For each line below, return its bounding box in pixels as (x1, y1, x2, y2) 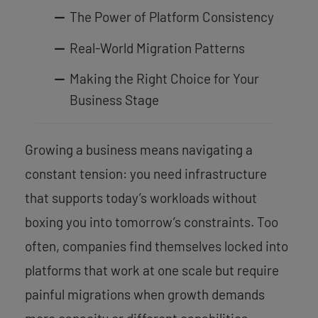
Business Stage (69, 92, 159, 109)
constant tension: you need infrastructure (25, 165, 267, 182)
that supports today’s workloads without (25, 190, 257, 207)
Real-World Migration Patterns (69, 39, 245, 56)
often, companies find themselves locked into (25, 238, 288, 255)
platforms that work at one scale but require (25, 262, 279, 279)
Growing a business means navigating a (25, 141, 253, 158)
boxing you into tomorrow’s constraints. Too (25, 214, 278, 231)
